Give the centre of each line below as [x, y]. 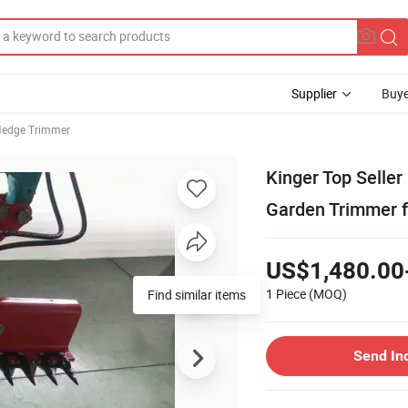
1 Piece [286, 293]
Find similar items [197, 294]
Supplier [314, 93]
